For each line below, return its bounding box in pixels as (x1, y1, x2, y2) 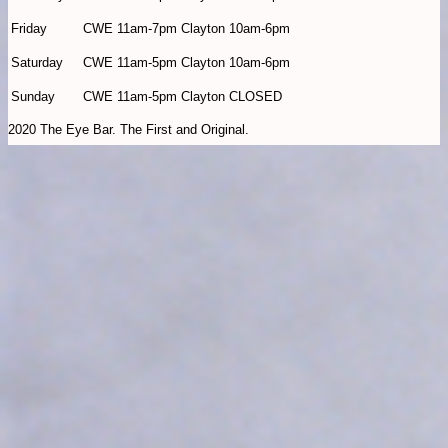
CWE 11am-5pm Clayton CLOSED (83, 89, 282, 105)
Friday (11, 21, 47, 37)
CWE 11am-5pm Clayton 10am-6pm (83, 55, 290, 71)
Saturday (11, 55, 63, 71)
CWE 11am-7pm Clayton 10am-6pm (83, 21, 290, 37)
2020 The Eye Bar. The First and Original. (8, 122, 249, 138)
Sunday (11, 89, 55, 105)
